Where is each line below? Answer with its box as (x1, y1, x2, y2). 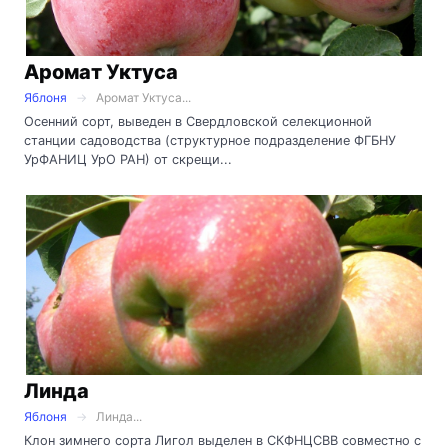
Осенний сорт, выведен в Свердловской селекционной (24, 113, 372, 129)
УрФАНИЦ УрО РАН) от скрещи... (24, 151, 232, 167)
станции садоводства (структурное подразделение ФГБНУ (24, 132, 396, 148)
